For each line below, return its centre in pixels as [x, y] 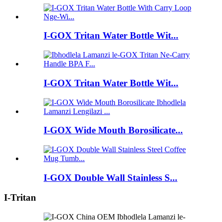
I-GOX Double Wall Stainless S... [111, 177]
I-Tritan [20, 198]
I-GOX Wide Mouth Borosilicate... [113, 130]
